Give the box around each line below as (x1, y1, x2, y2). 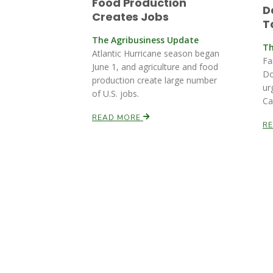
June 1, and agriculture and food (92, 61, 218, 73)
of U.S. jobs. (92, 88, 139, 99)
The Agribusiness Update (92, 34, 199, 46)
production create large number (92, 74, 217, 86)
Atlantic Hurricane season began (92, 48, 219, 59)
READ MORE (92, 113, 143, 122)
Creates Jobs (92, 9, 169, 24)
